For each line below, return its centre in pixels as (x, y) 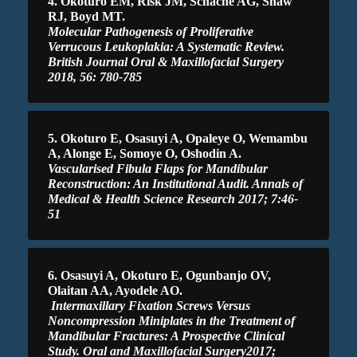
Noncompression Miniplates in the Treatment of (171, 320)
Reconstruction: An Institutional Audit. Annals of (175, 183)
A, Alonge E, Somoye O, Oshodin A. (145, 153)
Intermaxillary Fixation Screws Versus (151, 305)
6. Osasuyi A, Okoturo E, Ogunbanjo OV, (159, 275)
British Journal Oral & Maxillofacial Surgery (166, 61)
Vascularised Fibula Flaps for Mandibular (158, 168)
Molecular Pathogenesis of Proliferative (151, 31)
